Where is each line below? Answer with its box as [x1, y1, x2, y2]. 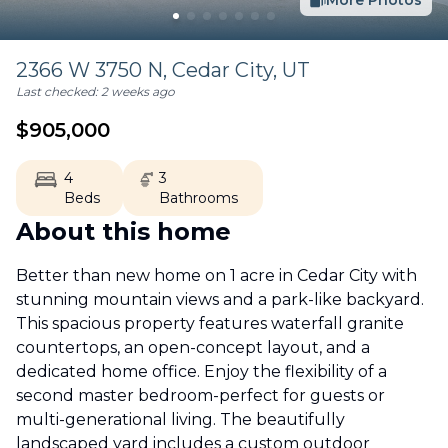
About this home [16, 217, 231, 246]
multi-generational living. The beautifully [16, 410, 345, 429]
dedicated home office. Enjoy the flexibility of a [16, 362, 387, 381]
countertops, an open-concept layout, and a [16, 338, 370, 357]
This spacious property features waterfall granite [16, 314, 404, 333]
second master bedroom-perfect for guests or [16, 386, 385, 405]
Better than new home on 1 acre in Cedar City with [16, 266, 417, 285]
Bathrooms [159, 189, 239, 207]
